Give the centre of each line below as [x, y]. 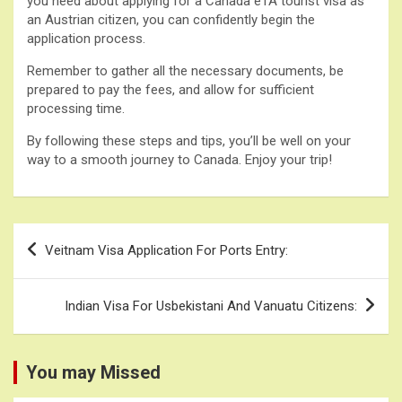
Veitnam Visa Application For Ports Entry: [166, 250]
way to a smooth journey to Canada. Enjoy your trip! [179, 159]
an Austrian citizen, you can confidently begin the [171, 19]
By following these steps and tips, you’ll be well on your [189, 140]
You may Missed [93, 372]
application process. [86, 38]
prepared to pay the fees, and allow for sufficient [170, 89]
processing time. [76, 108]
